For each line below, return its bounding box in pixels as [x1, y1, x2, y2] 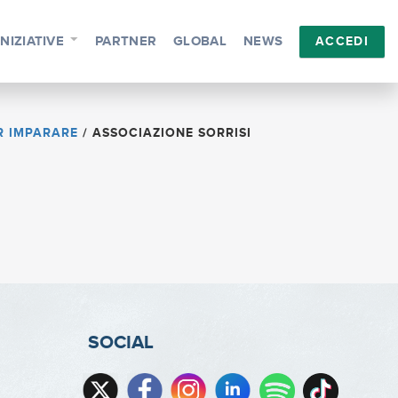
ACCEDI [315, 34, 369, 49]
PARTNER [95, 33, 157, 50]
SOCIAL [87, 331, 154, 354]
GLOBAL [173, 33, 227, 50]
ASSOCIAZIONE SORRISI [92, 125, 251, 140]
